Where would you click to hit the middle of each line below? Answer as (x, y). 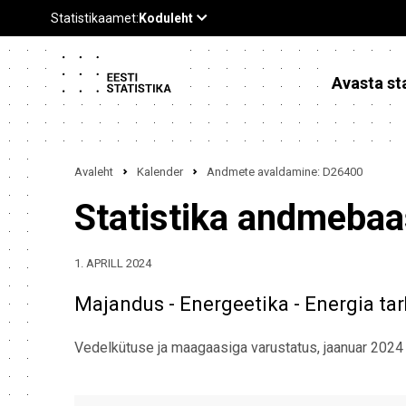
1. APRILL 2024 (113, 263)
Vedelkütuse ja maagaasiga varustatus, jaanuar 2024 (239, 348)
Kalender (160, 172)
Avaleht (94, 172)
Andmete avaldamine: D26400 (285, 172)
